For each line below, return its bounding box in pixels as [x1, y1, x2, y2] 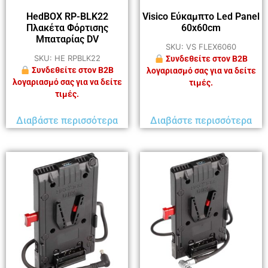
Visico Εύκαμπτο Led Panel [142, 11, 260, 23]
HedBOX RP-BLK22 [26, 11, 108, 23]
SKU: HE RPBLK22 [33, 53, 100, 63]
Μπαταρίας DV [35, 33, 99, 45]
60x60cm [181, 22, 221, 34]
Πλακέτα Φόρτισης [26, 22, 108, 34]
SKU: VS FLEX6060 [166, 42, 236, 52]
